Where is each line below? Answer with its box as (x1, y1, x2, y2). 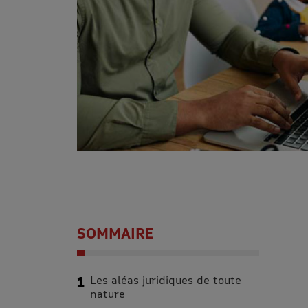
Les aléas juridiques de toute (90, 272, 241, 286)
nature (90, 286, 125, 300)
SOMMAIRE (77, 224, 154, 241)
